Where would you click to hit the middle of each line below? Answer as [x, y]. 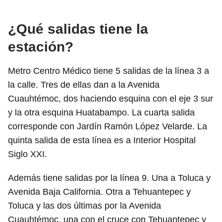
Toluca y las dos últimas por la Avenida [84, 205]
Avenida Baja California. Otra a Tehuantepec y [99, 192]
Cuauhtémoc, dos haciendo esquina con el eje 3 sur [111, 98]
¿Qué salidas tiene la [78, 29]
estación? [41, 47]
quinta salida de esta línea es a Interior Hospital [102, 140]
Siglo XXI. [28, 154]
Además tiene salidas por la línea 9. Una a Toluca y [109, 178]
